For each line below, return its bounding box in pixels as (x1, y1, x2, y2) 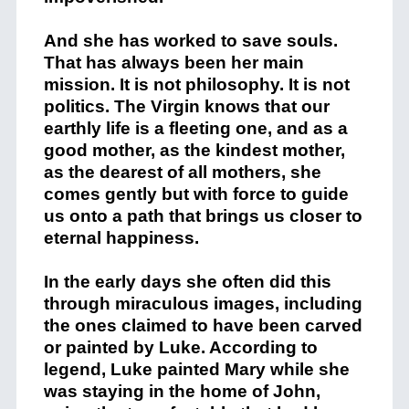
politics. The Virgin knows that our (43, 97, 330, 117)
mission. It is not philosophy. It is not (43, 75, 350, 95)
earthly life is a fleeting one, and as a (43, 119, 348, 139)
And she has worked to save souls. (43, 31, 338, 51)
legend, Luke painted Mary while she (43, 360, 350, 380)
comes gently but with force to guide (43, 184, 349, 204)
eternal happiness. (43, 228, 199, 248)
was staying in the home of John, (43, 382, 320, 402)
